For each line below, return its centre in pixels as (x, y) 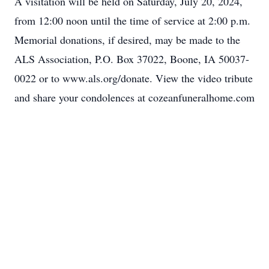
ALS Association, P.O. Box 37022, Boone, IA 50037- (132, 59)
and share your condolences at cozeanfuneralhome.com (134, 97)
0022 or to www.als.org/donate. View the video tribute (134, 78)
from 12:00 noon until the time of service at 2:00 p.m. (132, 20)
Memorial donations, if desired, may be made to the (127, 40)
